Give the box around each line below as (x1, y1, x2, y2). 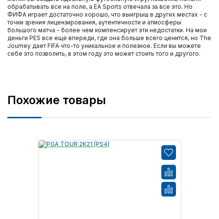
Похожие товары (7, 92, 106, 107)
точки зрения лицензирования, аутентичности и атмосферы (7, 18, 181, 26)
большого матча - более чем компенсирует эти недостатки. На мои (7, 26, 207, 34)
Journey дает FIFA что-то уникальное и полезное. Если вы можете (7, 42, 201, 49)
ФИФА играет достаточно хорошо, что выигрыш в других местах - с (7, 10, 207, 18)
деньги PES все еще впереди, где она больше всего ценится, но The (7, 34, 211, 42)
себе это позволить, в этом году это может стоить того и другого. (7, 49, 200, 57)
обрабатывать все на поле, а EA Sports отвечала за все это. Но (7, 2, 193, 10)
